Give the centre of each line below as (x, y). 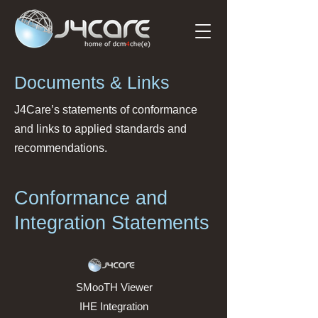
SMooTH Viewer (114, 287)
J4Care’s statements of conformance (106, 110)
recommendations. (61, 148)
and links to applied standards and (100, 129)
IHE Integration (114, 306)
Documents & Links (92, 82)
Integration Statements (112, 223)
